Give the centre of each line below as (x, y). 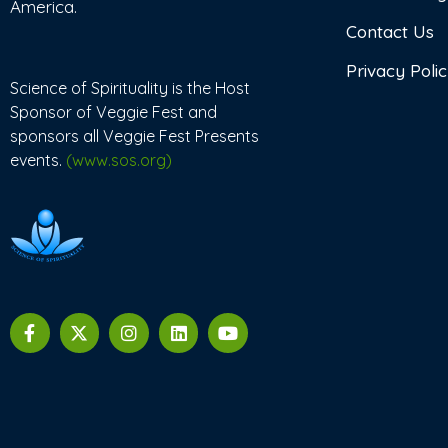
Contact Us (390, 32)
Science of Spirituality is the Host (130, 88)
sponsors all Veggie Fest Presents (134, 136)
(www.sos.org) (119, 160)
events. (38, 160)
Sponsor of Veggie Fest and (113, 112)
